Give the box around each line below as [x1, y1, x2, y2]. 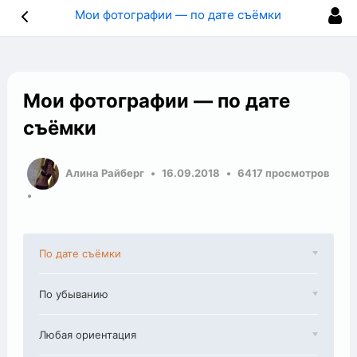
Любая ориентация [39, 328, 137, 341]
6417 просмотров [237, 166, 331, 179]
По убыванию [39, 288, 109, 300]
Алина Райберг [65, 166, 145, 179]
